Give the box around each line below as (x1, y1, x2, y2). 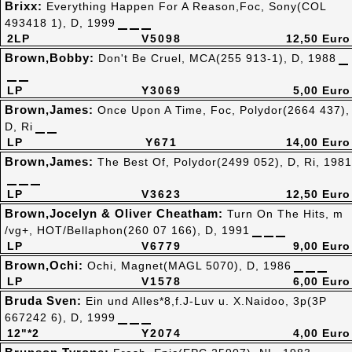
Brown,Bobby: (5, 51, 98, 64)
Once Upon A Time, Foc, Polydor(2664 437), (97, 104, 350, 116)
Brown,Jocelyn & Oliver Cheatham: (5, 207, 227, 220)
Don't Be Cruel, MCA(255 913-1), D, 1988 (98, 52, 336, 64)
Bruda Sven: (5, 294, 86, 307)
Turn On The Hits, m (227, 207, 343, 220)
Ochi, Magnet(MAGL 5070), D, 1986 (87, 259, 291, 272)
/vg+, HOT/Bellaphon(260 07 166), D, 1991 (5, 224, 250, 236)
